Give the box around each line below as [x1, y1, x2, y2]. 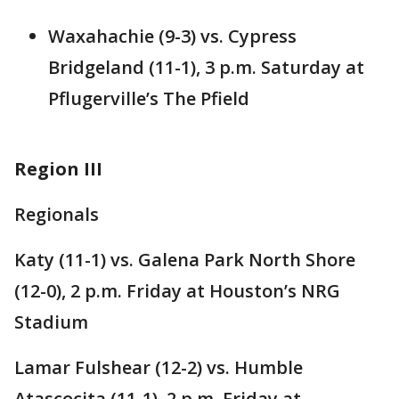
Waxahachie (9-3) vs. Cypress [48, 24, 297, 49]
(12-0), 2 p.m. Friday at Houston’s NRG [14, 279, 340, 304]
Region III [14, 157, 102, 182]
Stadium [14, 310, 88, 335]
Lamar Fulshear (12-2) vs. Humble [14, 355, 303, 380]
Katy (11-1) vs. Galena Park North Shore [14, 248, 355, 273]
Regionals [14, 202, 99, 227]
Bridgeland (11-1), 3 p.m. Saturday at [48, 55, 364, 80]
